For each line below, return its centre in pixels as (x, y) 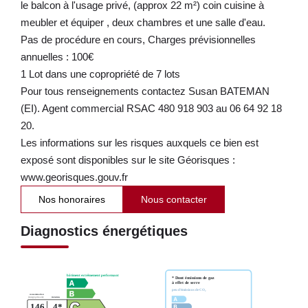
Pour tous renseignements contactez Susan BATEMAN (145, 91)
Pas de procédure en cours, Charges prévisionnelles (138, 39)
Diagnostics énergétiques (104, 231)
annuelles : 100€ (57, 56)
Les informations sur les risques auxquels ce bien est (140, 142)
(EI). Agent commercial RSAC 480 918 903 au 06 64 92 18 (151, 108)
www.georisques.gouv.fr (74, 177)
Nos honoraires (72, 199)
